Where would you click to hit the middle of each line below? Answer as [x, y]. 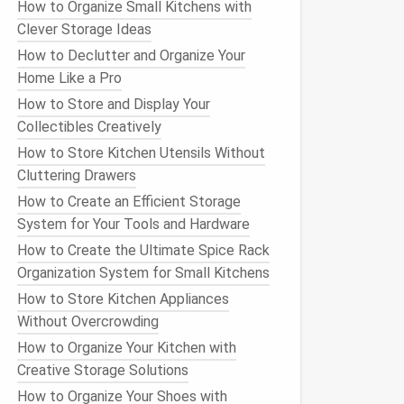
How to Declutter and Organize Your [131, 55]
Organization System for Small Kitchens [143, 273]
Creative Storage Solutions [103, 370]
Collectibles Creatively [89, 127]
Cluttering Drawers [77, 175]
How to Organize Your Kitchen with [127, 348]
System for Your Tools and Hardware [133, 224]
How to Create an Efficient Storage [129, 202]
